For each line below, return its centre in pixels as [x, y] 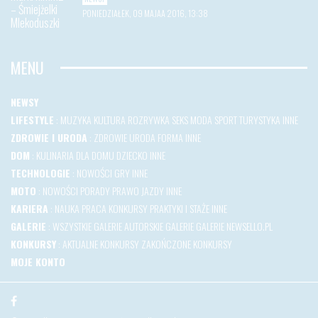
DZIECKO [132, 155]
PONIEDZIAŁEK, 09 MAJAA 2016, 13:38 [145, 13]
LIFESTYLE [32, 119]
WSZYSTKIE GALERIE [87, 226]
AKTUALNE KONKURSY [101, 243]
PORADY [95, 190]
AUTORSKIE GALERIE [159, 226]
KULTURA [110, 119]
